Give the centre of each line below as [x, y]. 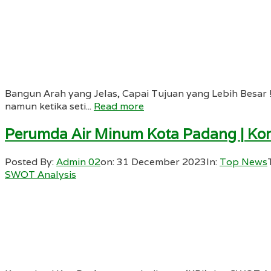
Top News [243, 162]
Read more [119, 106]
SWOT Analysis [41, 175]
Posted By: [31, 162]
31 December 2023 [162, 162]
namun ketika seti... [49, 106]
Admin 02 [78, 162]
